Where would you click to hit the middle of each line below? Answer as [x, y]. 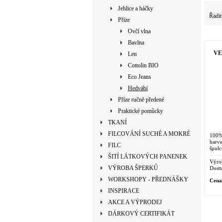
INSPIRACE [124, 191]
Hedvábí [138, 88]
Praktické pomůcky [140, 111]
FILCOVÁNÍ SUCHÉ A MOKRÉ [149, 134]
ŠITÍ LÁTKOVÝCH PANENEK [148, 157]
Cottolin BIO [143, 65]
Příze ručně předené [141, 100]
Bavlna [136, 43]
